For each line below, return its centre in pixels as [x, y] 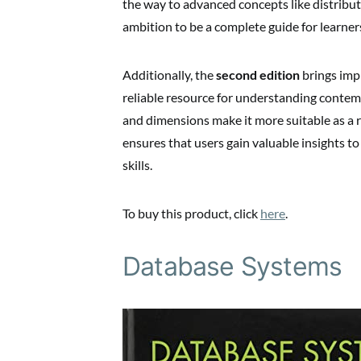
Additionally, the [169, 75]
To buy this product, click [191, 213]
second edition [258, 75]
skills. [137, 165]
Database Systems [232, 266]
